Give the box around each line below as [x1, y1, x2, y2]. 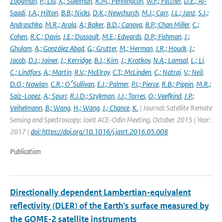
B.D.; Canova [107, 20, 142, 29]
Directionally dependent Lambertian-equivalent [10, 187, 191, 198]
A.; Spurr [44, 91, 67, 101]
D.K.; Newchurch [93, 8, 139, 17]
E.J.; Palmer [97, 79, 128, 89]
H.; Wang [73, 103, 100, 112]
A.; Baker [79, 20, 104, 29]
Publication [10, 147, 41, 156]
